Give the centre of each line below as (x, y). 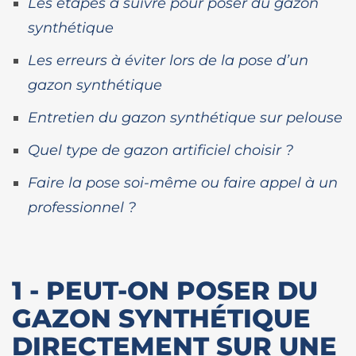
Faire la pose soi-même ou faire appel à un (183, 182)
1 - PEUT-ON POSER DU (165, 290)
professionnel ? (82, 207)
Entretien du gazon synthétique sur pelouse (185, 117)
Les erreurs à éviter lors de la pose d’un (168, 60)
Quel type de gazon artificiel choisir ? (161, 150)
